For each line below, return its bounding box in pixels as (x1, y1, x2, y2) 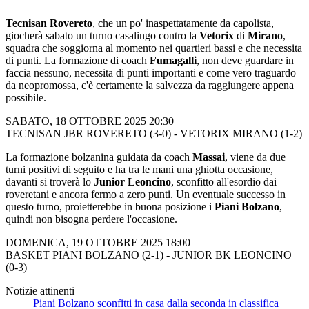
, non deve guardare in (197, 54, 294, 66)
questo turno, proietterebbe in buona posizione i (6, 200, 215, 212)
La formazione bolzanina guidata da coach (6, 150, 192, 163)
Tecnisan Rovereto (6, 17, 92, 29)
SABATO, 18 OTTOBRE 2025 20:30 (6, 114, 174, 127)
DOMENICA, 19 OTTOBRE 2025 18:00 (6, 236, 190, 248)
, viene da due (225, 150, 286, 163)
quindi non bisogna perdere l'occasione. (6, 212, 177, 225)
